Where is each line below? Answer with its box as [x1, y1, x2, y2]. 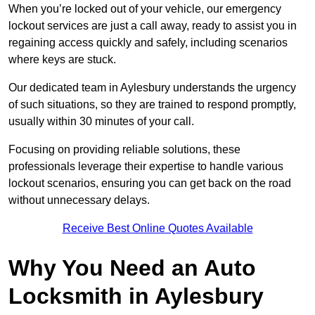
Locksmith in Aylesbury [8, 283, 264, 309]
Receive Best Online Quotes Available [62, 222, 253, 235]
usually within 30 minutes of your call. [8, 115, 197, 128]
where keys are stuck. [8, 53, 116, 66]
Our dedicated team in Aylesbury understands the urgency [8, 82, 296, 94]
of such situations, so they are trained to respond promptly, [8, 98, 296, 111]
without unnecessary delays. [8, 194, 150, 207]
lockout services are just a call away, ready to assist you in [8, 20, 297, 32]
